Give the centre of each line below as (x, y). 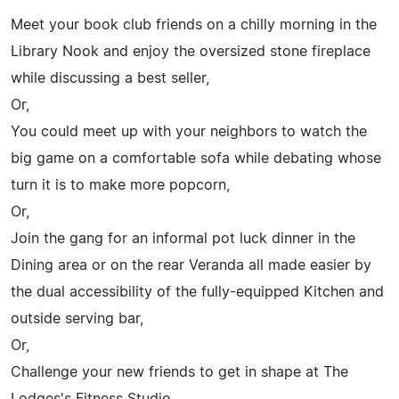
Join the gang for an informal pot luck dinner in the (183, 238)
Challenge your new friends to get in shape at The (179, 372)
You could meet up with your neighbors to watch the (189, 131)
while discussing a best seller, (110, 78)
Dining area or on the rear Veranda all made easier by (191, 265)
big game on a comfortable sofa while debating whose (196, 158)
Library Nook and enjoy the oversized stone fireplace (191, 51)
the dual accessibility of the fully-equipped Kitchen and (197, 292)
